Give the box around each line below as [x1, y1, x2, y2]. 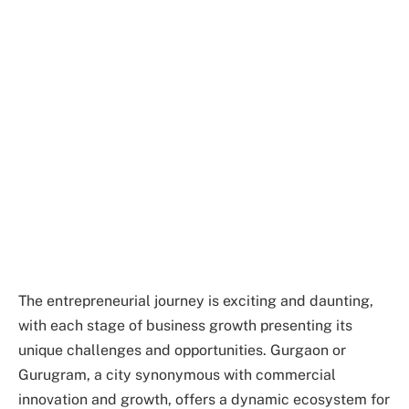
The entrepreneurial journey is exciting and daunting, [18, 291, 373, 309]
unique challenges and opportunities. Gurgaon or [18, 341, 346, 359]
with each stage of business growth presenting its [18, 316, 352, 334]
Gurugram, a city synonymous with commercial [18, 365, 336, 383]
